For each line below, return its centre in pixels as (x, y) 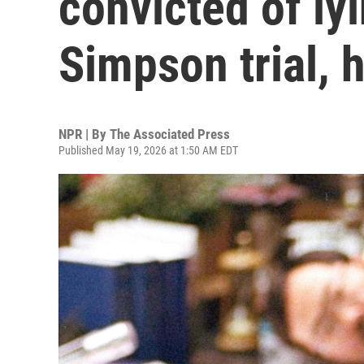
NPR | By (84, 134)
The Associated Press (170, 134)
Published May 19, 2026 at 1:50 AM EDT (148, 150)
